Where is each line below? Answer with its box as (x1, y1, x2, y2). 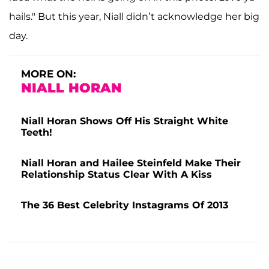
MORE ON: (21, 67, 76, 80)
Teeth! (21, 126, 52, 138)
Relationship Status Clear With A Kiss (21, 168, 212, 180)
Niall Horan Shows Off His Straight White (21, 115, 228, 127)
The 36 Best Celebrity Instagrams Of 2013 (21, 199, 228, 211)
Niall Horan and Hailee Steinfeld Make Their (21, 157, 241, 169)
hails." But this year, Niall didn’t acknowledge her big (9, 10, 259, 22)
